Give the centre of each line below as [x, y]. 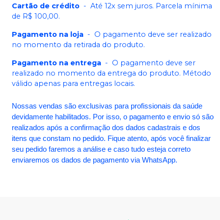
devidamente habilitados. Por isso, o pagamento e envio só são [113, 117]
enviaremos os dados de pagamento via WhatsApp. [95, 160]
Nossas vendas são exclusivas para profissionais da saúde [107, 106]
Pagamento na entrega [56, 63]
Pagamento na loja [48, 34]
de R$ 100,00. [36, 16]
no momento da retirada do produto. [78, 44]
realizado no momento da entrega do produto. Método [111, 73]
